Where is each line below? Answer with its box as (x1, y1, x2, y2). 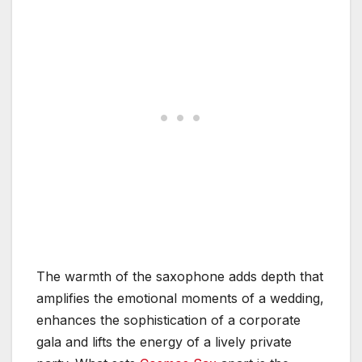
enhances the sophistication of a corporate (36, 312, 301, 329)
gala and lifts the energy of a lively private (36, 334, 292, 351)
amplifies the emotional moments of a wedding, (36, 290, 324, 307)
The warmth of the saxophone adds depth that (36, 268, 323, 285)
